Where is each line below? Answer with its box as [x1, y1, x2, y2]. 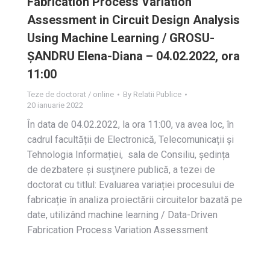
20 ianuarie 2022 [27, 101, 83, 110]
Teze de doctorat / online [27, 90, 114, 99]
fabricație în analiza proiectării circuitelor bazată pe [27, 194, 242, 206]
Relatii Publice [133, 90, 181, 99]
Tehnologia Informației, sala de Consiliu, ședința [27, 149, 230, 160]
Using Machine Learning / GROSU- [27, 31, 215, 45]
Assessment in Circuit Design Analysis [27, 13, 240, 27]
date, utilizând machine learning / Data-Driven [27, 209, 218, 221]
